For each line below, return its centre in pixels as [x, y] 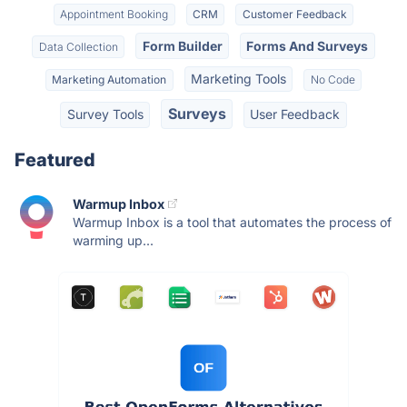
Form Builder [182, 45]
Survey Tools [105, 114]
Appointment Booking [114, 15]
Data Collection [78, 46]
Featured [55, 159]
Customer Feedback [294, 15]
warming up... [113, 240]
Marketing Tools [238, 78]
